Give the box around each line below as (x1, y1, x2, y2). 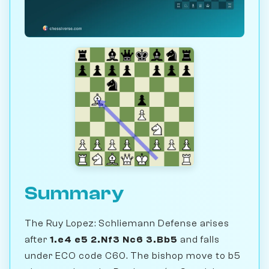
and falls (178, 234, 220, 245)
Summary (25, 182, 124, 204)
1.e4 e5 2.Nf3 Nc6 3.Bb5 (50, 234, 178, 245)
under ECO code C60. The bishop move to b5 (25, 250, 241, 261)
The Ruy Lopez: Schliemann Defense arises (25, 217, 229, 229)
